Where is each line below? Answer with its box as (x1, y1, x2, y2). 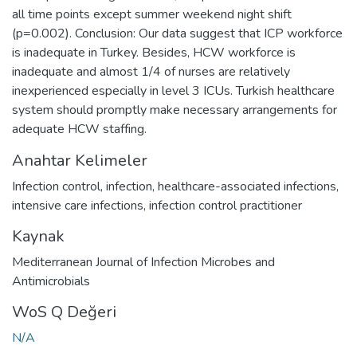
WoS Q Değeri (12, 300, 116, 323)
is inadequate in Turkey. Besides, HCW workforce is (12, 43, 296, 61)
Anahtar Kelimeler (12, 149, 147, 171)
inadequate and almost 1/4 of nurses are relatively (12, 62, 290, 80)
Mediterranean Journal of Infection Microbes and (12, 253, 275, 271)
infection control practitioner (149, 196, 302, 214)
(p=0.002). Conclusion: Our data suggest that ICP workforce (12, 24, 343, 42)
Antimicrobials (12, 272, 90, 290)
